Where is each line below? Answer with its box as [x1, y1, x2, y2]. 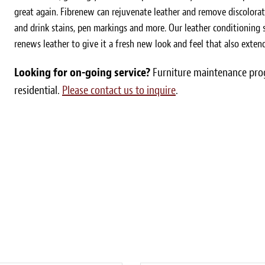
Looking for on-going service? [14, 65, 150, 80]
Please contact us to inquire [62, 83, 176, 98]
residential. [14, 83, 62, 98]
